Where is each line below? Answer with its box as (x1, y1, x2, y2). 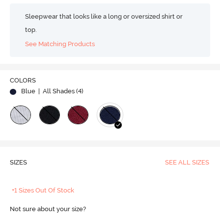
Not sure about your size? (9, 205, 86, 213)
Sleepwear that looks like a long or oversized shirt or (25, 13, 183, 20)
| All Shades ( (36, 87, 78, 95)
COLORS (9, 77, 36, 84)
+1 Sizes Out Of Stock (12, 187, 75, 194)
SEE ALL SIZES (165, 159, 209, 166)
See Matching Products (25, 40, 95, 48)
